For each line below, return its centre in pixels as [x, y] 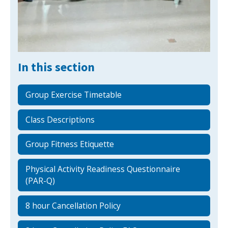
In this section [56, 67]
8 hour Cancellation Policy [73, 206]
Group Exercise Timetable [74, 94]
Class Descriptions [60, 119]
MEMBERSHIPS [58, 22]
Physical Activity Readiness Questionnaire [103, 169]
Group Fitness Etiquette [70, 144]
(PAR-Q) [40, 181]
